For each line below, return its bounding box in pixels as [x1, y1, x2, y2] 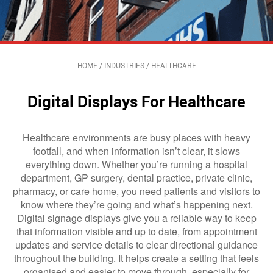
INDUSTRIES [104, 62, 144, 70]
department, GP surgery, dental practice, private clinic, [21, 171, 252, 185]
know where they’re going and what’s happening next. [20, 197, 253, 211]
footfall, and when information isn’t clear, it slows [33, 144, 240, 158]
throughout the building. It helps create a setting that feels [14, 251, 259, 265]
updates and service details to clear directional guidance [15, 238, 258, 252]
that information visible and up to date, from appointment [16, 224, 257, 238]
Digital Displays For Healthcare [27, 93, 246, 111]
